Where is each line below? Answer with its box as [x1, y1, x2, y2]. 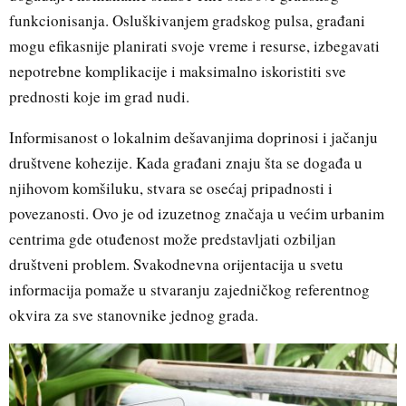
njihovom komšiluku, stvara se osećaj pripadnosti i [9, 177, 333, 198]
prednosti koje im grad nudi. [9, 85, 189, 107]
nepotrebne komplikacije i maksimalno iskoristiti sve [9, 60, 346, 82]
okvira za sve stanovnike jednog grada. [9, 304, 258, 325]
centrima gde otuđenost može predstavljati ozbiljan [9, 227, 336, 249]
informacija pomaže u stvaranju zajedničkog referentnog [9, 278, 370, 300]
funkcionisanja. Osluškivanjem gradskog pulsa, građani [9, 9, 365, 31]
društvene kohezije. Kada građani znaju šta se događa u [9, 151, 362, 173]
